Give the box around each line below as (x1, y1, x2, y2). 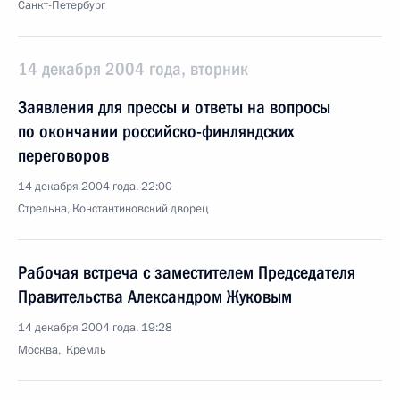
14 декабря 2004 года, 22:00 (18, 179, 172, 195)
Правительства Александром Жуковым (18, 286, 292, 307)
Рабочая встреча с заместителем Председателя (18, 262, 355, 283)
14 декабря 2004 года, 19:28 (18, 320, 172, 336)
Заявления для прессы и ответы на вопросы (18, 96, 330, 118)
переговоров (18, 145, 109, 166)
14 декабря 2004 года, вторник (18, 58, 248, 79)
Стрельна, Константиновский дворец (18, 201, 208, 217)
